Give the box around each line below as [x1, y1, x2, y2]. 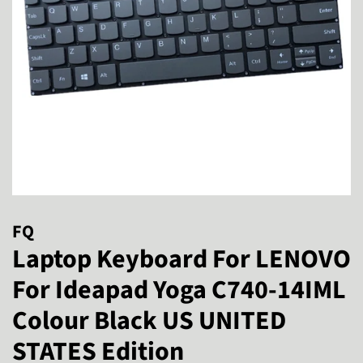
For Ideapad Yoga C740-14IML [12, 271, 346, 309]
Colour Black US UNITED [12, 301, 286, 340]
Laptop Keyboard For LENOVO [12, 240, 351, 278]
